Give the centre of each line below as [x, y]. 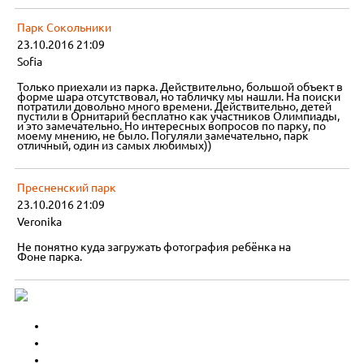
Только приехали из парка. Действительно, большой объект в [180, 87]
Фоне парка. [50, 257]
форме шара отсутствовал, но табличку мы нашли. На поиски [179, 97]
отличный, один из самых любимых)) [115, 146]
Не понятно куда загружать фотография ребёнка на [154, 247]
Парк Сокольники [65, 28]
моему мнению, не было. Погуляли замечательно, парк [163, 136]
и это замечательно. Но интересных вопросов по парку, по [172, 126]
